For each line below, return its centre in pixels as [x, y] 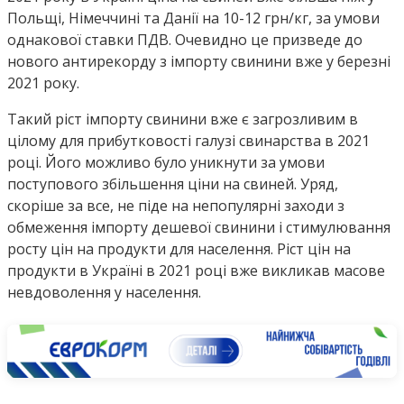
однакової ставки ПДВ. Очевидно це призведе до [185, 40]
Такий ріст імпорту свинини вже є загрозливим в [183, 119]
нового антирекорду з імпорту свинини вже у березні [199, 62]
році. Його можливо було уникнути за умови [166, 163]
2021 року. [43, 83]
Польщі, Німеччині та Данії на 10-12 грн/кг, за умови [193, 18]
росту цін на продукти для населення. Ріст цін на [179, 249]
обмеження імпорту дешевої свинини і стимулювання [199, 228]
